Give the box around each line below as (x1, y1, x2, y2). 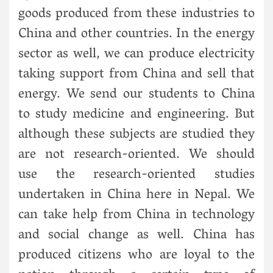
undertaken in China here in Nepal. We (18, 182, 255, 208)
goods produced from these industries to (18, 1, 255, 27)
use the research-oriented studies (18, 162, 255, 188)
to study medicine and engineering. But (18, 102, 255, 128)
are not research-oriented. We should (18, 142, 255, 168)
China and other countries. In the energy (18, 21, 255, 48)
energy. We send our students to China (18, 82, 255, 108)
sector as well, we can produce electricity (18, 41, 255, 68)
